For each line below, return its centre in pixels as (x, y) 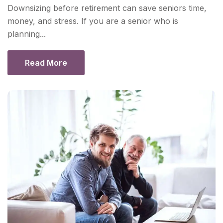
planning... (27, 34)
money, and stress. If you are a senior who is (93, 21)
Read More (46, 63)
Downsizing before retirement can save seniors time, (107, 8)
